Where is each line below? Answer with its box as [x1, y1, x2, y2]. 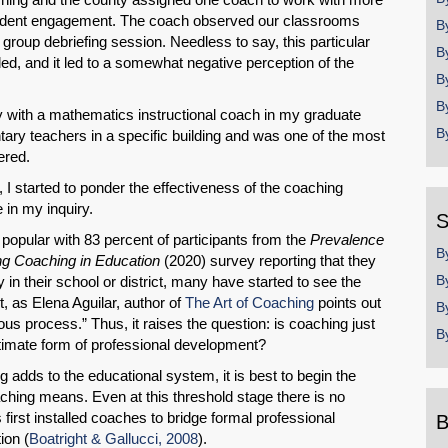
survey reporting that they [210, 252, 376, 270]
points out [314, 294, 381, 312]
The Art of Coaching [185, 294, 314, 312]
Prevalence [310, 231, 384, 249]
